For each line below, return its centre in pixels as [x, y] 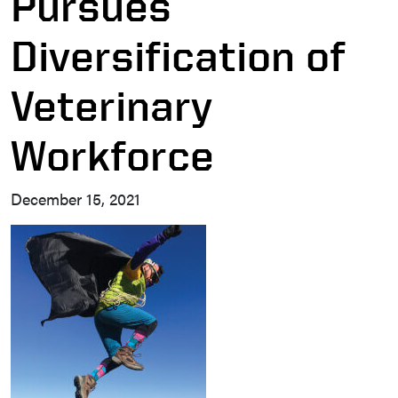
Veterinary [111, 105]
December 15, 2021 [76, 199]
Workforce [112, 155]
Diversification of [178, 56]
